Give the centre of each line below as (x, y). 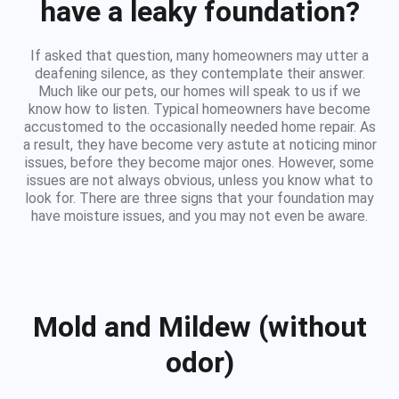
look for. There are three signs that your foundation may (199, 198)
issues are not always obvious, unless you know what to (199, 180)
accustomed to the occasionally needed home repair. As (199, 127)
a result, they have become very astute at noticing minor (199, 145)
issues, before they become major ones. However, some (199, 163)
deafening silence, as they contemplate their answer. (199, 73)
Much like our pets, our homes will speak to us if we (199, 91)
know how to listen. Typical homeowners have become (199, 109)
